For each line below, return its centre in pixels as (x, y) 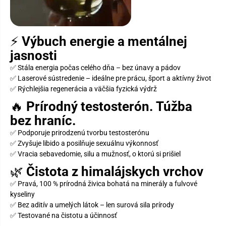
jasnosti (34, 55)
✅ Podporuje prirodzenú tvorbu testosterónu (80, 132)
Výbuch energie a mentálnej (104, 41)
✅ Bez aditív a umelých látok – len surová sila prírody (92, 205)
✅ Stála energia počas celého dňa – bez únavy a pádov (95, 67)
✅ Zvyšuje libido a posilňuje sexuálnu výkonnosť (84, 143)
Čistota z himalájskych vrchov (115, 171)
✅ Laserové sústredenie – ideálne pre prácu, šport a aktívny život (111, 78)
